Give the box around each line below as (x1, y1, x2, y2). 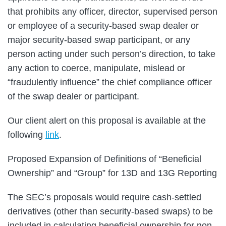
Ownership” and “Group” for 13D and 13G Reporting (8, 167, 217, 178)
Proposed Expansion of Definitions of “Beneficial (8, 153, 201, 164)
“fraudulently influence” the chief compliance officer (8, 77, 212, 87)
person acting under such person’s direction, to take (8, 48, 215, 59)
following (8, 129, 45, 140)
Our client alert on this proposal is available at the (8, 115, 206, 126)
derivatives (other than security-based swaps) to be (8, 206, 213, 216)
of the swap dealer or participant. (8, 91, 142, 101)
